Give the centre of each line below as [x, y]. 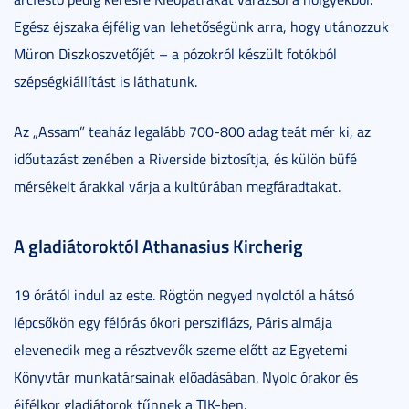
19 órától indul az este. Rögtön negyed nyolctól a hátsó [184, 294]
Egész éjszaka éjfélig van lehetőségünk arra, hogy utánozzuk [201, 26]
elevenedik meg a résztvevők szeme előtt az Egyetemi [181, 349]
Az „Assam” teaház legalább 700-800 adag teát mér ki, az [192, 131]
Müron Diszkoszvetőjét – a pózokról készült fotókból [175, 53]
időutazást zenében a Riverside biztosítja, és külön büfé [185, 158]
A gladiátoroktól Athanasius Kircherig [158, 245]
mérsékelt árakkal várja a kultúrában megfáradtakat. [177, 186]
